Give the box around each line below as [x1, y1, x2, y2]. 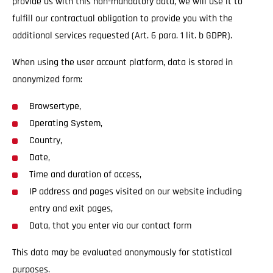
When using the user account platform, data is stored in [12, 56, 233, 69]
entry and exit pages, [29, 202, 113, 215]
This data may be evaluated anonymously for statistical [12, 246, 232, 259]
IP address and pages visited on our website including [29, 185, 242, 198]
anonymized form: [12, 73, 82, 86]
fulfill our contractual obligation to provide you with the [12, 12, 233, 25]
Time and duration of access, [29, 168, 141, 181]
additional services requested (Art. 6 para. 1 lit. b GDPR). [12, 29, 232, 42]
